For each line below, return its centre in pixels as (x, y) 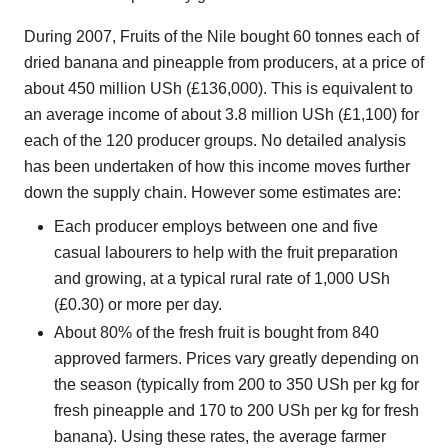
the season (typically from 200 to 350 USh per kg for (236, 384)
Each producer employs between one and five (216, 227)
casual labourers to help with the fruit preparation (226, 253)
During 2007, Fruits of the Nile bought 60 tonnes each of (221, 37)
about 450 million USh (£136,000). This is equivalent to (218, 89)
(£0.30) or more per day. (138, 305)
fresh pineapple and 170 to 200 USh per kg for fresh (236, 410)
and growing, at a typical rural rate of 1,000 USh (222, 279)
